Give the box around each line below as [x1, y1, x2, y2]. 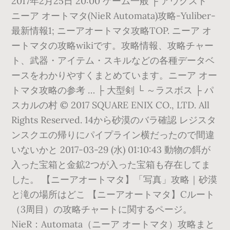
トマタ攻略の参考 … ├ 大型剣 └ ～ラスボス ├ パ [11, 84, 214, 96]
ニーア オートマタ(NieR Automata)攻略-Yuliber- [11, 10, 216, 22]
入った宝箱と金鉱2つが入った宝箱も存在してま [11, 159, 211, 170]
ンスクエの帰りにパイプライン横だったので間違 [11, 129, 215, 141]
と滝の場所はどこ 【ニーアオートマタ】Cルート [11, 188, 215, 200]
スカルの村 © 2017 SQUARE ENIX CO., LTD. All [11, 99, 210, 111]
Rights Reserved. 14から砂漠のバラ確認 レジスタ [11, 114, 217, 126]
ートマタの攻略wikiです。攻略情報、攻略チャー [11, 40, 214, 51]
